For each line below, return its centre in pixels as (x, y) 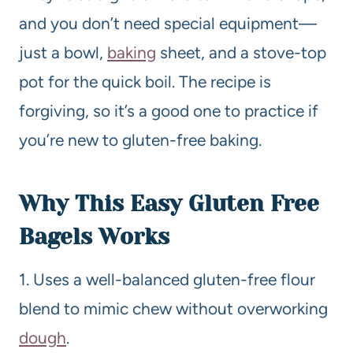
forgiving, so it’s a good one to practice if (169, 111)
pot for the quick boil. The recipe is (145, 82)
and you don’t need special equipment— (168, 24)
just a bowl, (63, 53)
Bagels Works (94, 237)
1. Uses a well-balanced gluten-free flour (167, 280)
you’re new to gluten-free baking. (140, 140)
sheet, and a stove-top (241, 53)
